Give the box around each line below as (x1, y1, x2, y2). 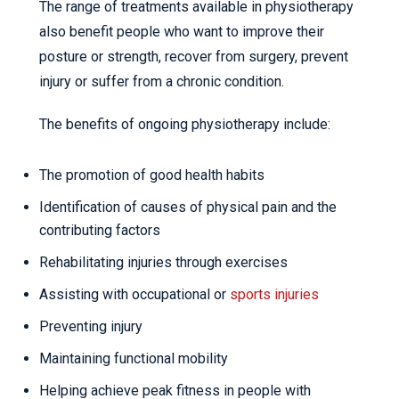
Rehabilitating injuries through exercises (39, 254, 288, 272)
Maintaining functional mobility (39, 350, 228, 368)
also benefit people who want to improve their (39, 23, 324, 41)
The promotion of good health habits (39, 167, 265, 184)
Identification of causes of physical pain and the (39, 199, 337, 216)
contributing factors (39, 222, 160, 240)
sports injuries (230, 286, 319, 304)
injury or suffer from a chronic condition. (39, 73, 284, 91)
